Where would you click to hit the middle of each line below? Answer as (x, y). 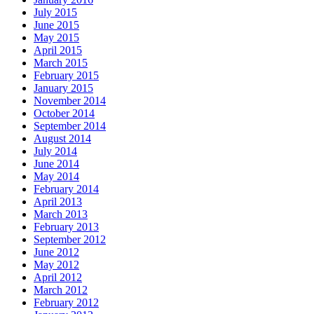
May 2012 (56, 264)
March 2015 (61, 62)
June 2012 (56, 252)
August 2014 (62, 138)
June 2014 (56, 163)
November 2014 (70, 100)
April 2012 (58, 277)
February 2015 (66, 75)
